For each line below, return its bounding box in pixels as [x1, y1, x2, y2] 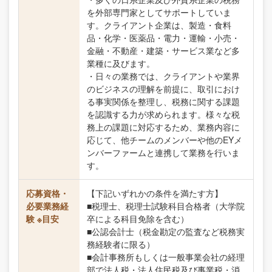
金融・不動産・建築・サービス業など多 [87, 44, 240, 56]
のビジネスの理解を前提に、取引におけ [87, 83, 240, 95]
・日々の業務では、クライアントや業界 [87, 70, 240, 82]
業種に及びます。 [87, 57, 155, 69]
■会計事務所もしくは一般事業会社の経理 [87, 251, 245, 263]
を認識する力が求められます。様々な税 [87, 108, 240, 120]
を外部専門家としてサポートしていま [87, 6, 231, 18]
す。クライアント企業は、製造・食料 [87, 19, 231, 31]
